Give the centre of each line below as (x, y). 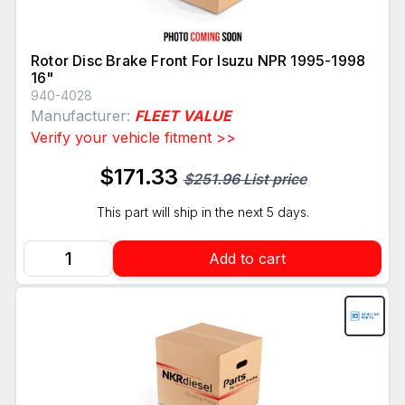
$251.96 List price (245, 179)
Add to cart (247, 259)
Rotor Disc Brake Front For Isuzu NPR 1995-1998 (198, 61)
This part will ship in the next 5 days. (202, 212)
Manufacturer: (83, 116)
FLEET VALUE (183, 116)
